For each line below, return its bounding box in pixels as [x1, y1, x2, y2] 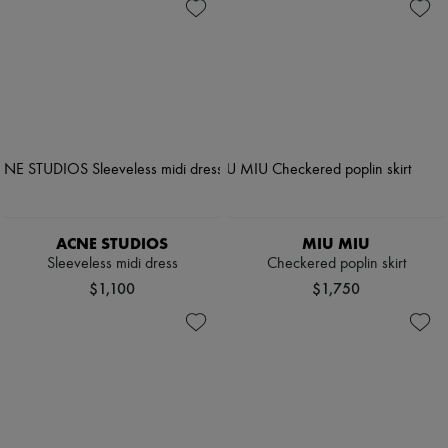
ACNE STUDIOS [56, 233, 168, 253]
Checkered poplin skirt [266, 255, 406, 272]
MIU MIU [302, 233, 370, 253]
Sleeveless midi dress [46, 255, 178, 272]
